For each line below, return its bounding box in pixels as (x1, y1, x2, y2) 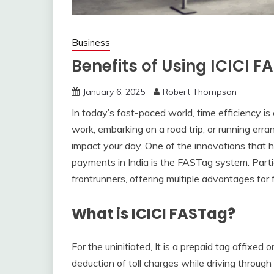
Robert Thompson (163, 86, 237, 98)
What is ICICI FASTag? (72, 204, 235, 224)
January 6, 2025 (83, 86, 145, 98)
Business (72, 37, 110, 49)
